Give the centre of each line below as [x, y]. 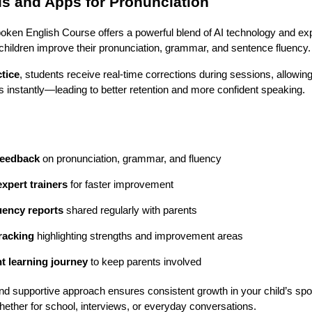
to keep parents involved [145, 262]
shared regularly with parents [130, 210]
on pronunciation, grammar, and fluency [131, 158]
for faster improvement [120, 184]
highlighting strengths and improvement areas [139, 236]
